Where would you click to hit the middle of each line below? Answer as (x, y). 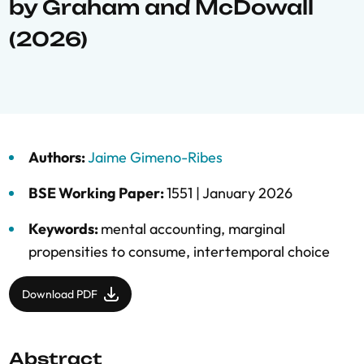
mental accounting (161, 229)
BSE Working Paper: (97, 193)
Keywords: (65, 229)
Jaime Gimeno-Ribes (155, 157)
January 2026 (247, 193)
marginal (257, 229)
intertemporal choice (262, 251)
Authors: (58, 157)
